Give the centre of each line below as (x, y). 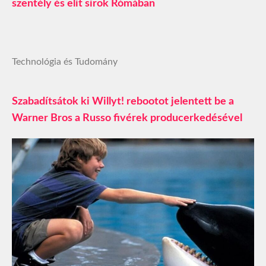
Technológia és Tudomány (65, 62)
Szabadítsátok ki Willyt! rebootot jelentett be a (123, 102)
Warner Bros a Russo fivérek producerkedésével (127, 118)
